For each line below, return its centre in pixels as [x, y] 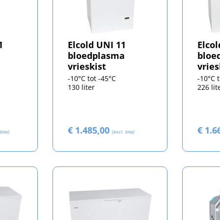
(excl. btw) [123, 132]
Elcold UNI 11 [96, 45]
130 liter [81, 87]
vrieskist [87, 67]
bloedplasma [96, 56]
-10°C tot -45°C [92, 79]
